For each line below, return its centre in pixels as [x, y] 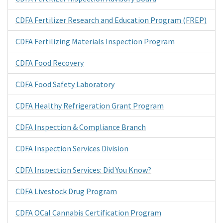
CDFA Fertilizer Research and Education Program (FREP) [111, 20]
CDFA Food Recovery [50, 62]
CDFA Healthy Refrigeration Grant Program [90, 105]
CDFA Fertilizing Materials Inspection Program [95, 41]
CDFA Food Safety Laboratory [65, 84]
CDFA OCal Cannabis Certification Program [88, 212]
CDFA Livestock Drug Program [66, 191]
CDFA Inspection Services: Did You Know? [83, 169]
